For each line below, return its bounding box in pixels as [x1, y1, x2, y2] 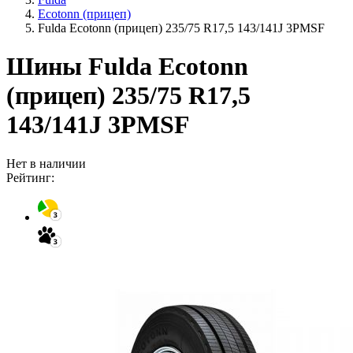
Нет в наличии [6, 156, 86, 170]
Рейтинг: [6, 170, 54, 184]
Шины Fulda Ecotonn [6, 52, 248, 81]
